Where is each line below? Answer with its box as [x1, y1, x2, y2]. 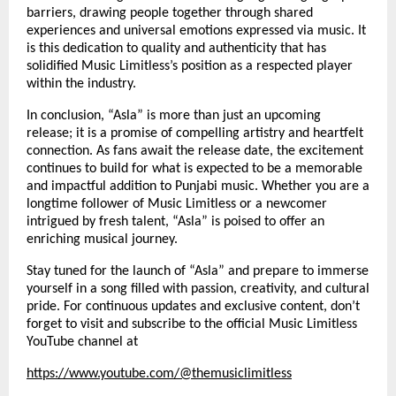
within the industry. [27, 76, 136, 91]
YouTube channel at [27, 334, 138, 349]
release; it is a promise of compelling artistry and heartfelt [27, 126, 363, 141]
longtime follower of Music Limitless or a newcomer [27, 196, 327, 211]
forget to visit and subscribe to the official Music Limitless [27, 316, 357, 331]
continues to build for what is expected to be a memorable [27, 161, 362, 176]
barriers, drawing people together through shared [27, 5, 313, 20]
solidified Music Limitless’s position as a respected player [27, 58, 353, 73]
